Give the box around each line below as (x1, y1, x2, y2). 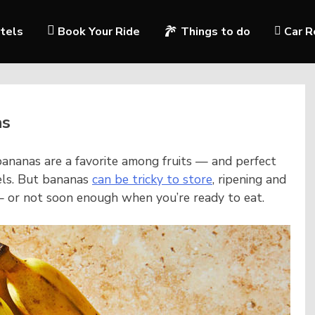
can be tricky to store (92, 171, 212, 188)
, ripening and (212, 171, 286, 188)
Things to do (181, 24, 251, 39)
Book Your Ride (58, 24, 141, 39)
